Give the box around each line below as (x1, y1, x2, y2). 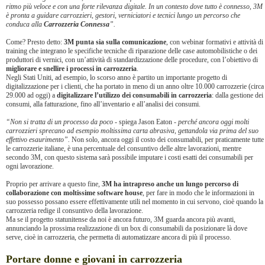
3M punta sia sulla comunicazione (64, 38, 166, 46)
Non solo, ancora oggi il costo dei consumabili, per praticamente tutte (72, 135, 264, 144)
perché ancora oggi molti (178, 118, 249, 126)
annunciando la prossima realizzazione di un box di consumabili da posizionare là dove (6, 224, 247, 232)
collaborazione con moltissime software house (6, 189, 143, 197)
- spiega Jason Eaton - (115, 118, 178, 126)
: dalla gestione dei (212, 91, 263, 99)
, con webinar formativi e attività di (166, 38, 263, 46)
